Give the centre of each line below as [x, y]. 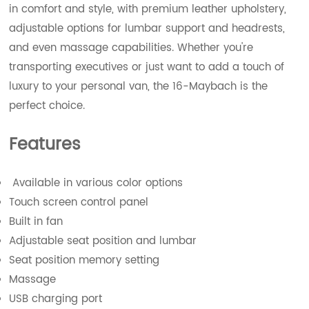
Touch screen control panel [79, 202]
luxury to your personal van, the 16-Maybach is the [139, 86]
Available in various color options [96, 183]
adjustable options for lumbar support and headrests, [147, 28]
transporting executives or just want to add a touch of [147, 67]
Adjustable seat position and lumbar [103, 241]
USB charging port [56, 299]
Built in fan [36, 221]
